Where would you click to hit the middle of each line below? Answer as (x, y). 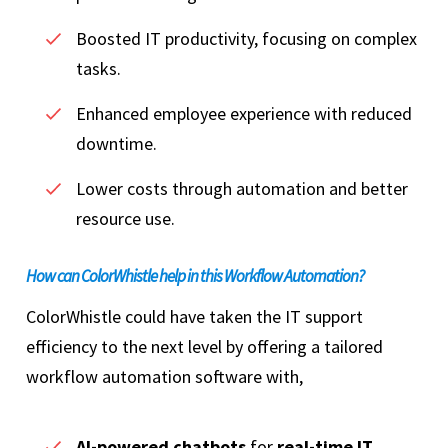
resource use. (127, 219)
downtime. (118, 144)
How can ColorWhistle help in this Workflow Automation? (195, 276)
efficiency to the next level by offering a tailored (204, 347)
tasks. (100, 69)
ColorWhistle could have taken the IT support (194, 317)
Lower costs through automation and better (242, 189)
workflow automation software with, (166, 377)
